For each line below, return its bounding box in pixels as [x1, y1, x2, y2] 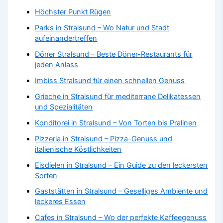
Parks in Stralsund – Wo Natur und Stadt [35, 23, 170, 32]
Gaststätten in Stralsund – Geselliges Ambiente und [35, 187, 208, 196]
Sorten [35, 171, 58, 180]
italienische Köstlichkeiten [35, 144, 122, 154]
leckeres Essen [35, 197, 86, 207]
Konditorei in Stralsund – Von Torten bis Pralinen [35, 118, 197, 127]
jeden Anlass [35, 60, 79, 69]
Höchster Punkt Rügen [35, 7, 111, 16]
